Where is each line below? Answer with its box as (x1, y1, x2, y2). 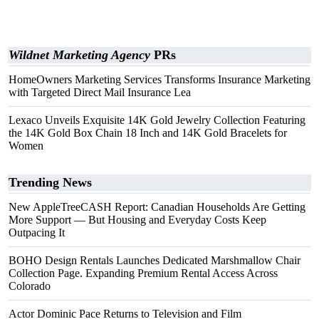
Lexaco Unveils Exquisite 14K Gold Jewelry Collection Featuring (9, 114, 305, 126)
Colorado (9, 280, 51, 292)
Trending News (9, 175, 92, 189)
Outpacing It (9, 226, 65, 239)
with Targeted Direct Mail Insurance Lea (9, 86, 191, 98)
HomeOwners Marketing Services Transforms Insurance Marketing (9, 73, 310, 85)
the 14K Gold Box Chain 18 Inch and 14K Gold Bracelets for (9, 127, 287, 139)
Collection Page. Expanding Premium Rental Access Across (9, 267, 278, 279)
